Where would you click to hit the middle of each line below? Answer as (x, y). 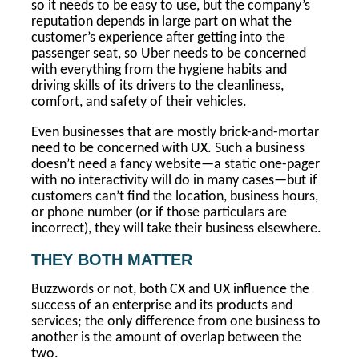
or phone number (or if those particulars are (159, 213)
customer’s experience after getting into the (158, 38)
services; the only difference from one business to (176, 322)
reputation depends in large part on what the (161, 22)
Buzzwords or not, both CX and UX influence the (170, 290)
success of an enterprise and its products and (162, 306)
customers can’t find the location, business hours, (175, 197)
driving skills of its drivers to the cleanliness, (157, 86)
